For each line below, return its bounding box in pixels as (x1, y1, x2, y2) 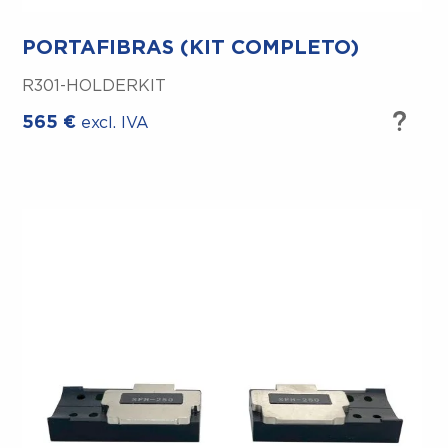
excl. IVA (81, 115, 150, 132)
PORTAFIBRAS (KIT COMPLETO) (22, 38, 360, 59)
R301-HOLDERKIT (22, 78, 167, 95)
